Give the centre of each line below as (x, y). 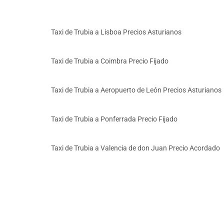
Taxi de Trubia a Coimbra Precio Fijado (110, 61)
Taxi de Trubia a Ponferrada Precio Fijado (114, 119)
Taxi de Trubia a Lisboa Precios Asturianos (116, 32)
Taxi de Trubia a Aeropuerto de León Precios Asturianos (136, 90)
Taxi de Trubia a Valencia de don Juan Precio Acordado (135, 148)
